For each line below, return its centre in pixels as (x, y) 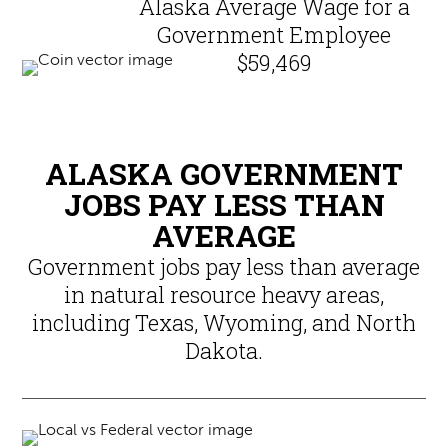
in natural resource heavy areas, (224, 295)
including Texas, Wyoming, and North (224, 323)
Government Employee (274, 35)
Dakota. (224, 351)
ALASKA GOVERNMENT (224, 174)
